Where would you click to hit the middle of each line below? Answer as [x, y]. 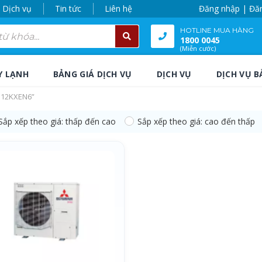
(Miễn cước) [198, 49]
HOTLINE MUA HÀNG [217, 30]
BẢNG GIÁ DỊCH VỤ [92, 74]
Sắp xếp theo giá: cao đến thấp [196, 122]
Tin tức [68, 8]
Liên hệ [118, 8]
